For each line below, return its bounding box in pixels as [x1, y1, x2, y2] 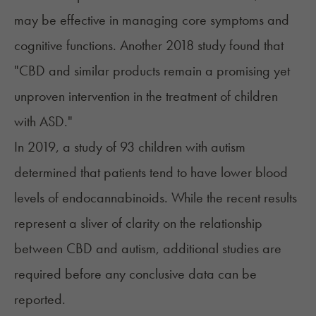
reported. [14, 290, 66, 309]
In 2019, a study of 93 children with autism [14, 138, 245, 157]
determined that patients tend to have [14, 163, 221, 182]
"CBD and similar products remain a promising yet [14, 61, 290, 80]
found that [226, 36, 284, 55]
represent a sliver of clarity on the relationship [14, 214, 262, 233]
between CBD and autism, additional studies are [14, 239, 281, 258]
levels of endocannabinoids [14, 188, 164, 207]
